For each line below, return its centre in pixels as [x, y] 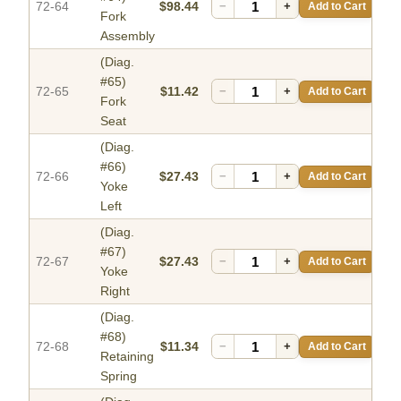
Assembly [128, 36]
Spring [119, 376]
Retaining [127, 357]
